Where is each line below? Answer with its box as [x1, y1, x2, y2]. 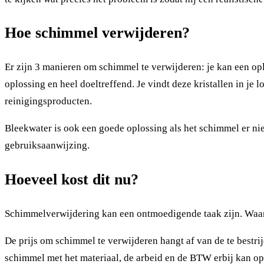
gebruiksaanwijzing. [5, 140, 90, 151]
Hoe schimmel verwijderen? [5, 24, 190, 42]
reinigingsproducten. [5, 95, 92, 107]
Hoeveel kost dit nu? [5, 170, 138, 188]
